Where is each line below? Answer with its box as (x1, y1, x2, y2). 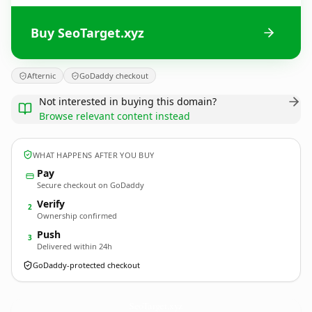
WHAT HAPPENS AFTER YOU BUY (33, 149, 155, 160)
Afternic (27, 70, 56, 81)
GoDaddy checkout (79, 70, 148, 81)
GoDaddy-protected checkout (33, 260, 140, 270)
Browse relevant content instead (39, 109, 190, 123)
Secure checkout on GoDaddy (37, 180, 144, 190)
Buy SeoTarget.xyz (31, 24, 144, 41)
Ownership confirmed (37, 210, 117, 221)
